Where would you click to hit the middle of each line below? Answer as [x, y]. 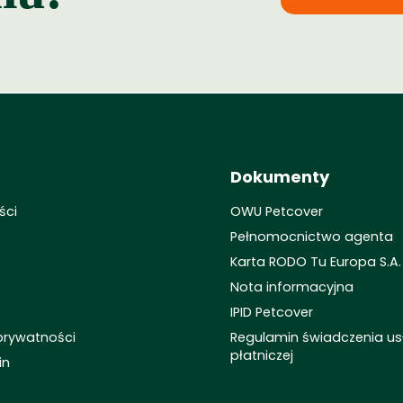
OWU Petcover [277, 211]
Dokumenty [280, 177]
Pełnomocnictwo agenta [312, 237]
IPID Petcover [272, 312]
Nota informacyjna [292, 287]
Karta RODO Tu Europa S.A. [316, 262]
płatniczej [262, 355]
